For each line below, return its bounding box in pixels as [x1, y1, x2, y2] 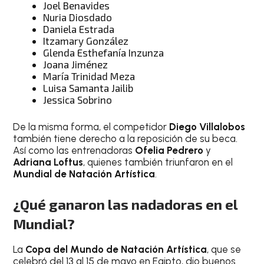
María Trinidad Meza [43, 70, 136, 82]
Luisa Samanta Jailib [43, 82, 134, 94]
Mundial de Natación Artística [13, 167, 156, 180]
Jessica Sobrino [43, 94, 113, 105]
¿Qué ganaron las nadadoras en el [13, 196, 238, 213]
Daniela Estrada [43, 23, 115, 35]
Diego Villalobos [169, 120, 246, 133]
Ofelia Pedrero [135, 144, 206, 156]
